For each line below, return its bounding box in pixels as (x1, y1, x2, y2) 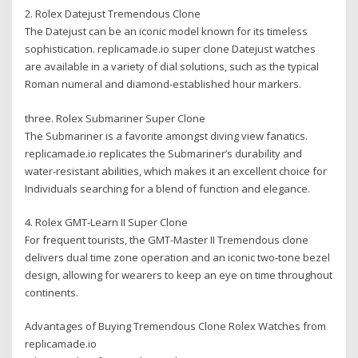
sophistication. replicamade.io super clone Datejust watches (25, 42, 316, 57)
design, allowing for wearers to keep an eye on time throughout (25, 268, 333, 283)
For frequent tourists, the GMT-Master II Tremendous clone (25, 233, 309, 248)
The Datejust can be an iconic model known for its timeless (25, 24, 308, 39)
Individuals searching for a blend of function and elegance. (25, 181, 311, 196)
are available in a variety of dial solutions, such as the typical (25, 59, 320, 74)
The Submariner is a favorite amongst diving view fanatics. (25, 128, 308, 143)
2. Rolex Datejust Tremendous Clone (25, 6, 201, 22)
